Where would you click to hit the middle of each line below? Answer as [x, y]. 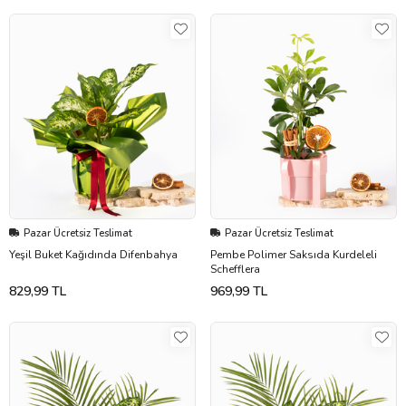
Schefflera [235, 269]
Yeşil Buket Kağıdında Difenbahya [93, 254]
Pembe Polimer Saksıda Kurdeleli [294, 254]
